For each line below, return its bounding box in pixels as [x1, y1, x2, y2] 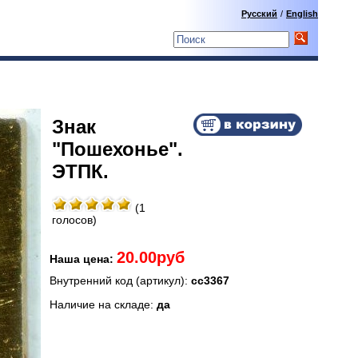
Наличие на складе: [50, 298, 157, 311]
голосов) [52, 213, 97, 226]
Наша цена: [50, 253, 117, 265]
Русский [241, 9, 277, 18]
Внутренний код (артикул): [50, 274, 191, 287]
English [286, 9, 318, 18]
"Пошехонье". [52, 137, 183, 160]
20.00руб [117, 248, 185, 266]
